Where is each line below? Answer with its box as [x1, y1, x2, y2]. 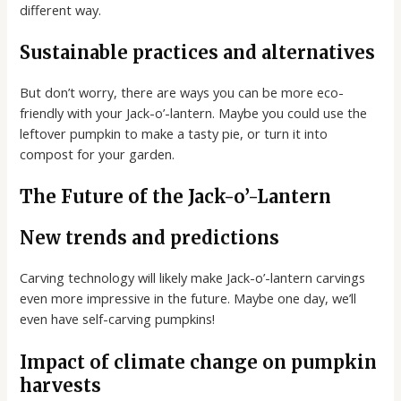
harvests [20, 373, 102, 397]
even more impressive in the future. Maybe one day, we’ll [20, 289, 357, 308]
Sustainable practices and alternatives [20, 41, 376, 64]
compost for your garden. [20, 145, 175, 163]
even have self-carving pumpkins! [20, 310, 216, 328]
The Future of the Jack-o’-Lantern [20, 185, 332, 209]
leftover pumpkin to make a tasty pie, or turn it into [20, 124, 328, 142]
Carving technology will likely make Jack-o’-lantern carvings [20, 269, 366, 287]
